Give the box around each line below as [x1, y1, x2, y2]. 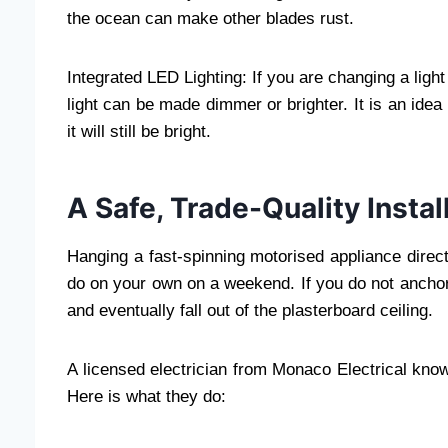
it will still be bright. [67, 121, 211, 141]
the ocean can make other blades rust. [67, 8, 354, 28]
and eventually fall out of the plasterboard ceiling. [67, 300, 433, 320]
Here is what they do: [67, 386, 226, 406]
